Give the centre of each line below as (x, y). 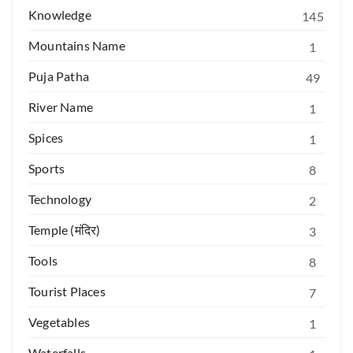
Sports (47, 168)
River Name (61, 106)
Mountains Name (77, 45)
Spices (46, 137)
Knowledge (60, 14)
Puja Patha (59, 76)
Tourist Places (67, 291)
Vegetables (59, 321)
